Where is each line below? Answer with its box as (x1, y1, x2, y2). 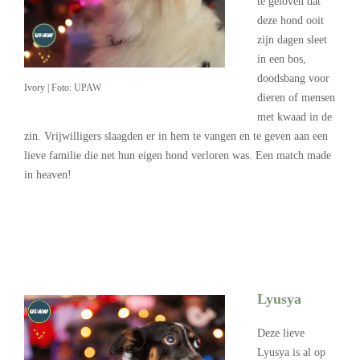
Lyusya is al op (257, 346, 325, 358)
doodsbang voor (257, 72, 329, 84)
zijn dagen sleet (257, 33, 327, 46)
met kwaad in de (257, 110, 332, 123)
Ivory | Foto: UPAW (24, 81, 101, 93)
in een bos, (257, 52, 306, 65)
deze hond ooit (257, 14, 324, 27)
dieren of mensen (257, 91, 335, 104)
